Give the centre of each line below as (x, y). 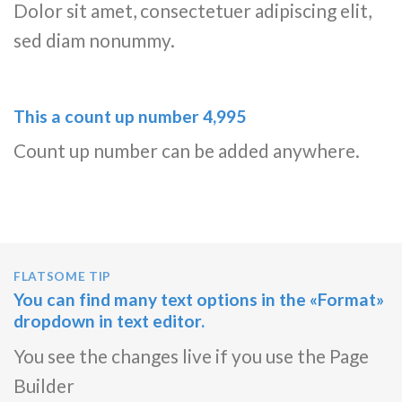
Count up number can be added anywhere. (187, 151)
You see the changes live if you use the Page (191, 355)
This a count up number (108, 116)
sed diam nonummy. (94, 39)
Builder (44, 385)
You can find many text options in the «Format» (199, 300)
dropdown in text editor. (109, 321)
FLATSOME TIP (63, 277)
